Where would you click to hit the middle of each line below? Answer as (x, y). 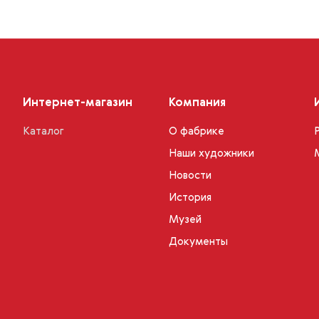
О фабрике (196, 132)
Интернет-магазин (78, 104)
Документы (198, 242)
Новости (190, 176)
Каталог (43, 132)
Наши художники (211, 154)
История (190, 198)
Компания (197, 104)
